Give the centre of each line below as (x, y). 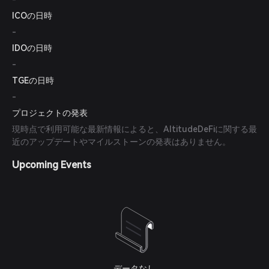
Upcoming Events (52, 165)
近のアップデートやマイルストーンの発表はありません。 (121, 142)
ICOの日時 (32, 16)
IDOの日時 (32, 48)
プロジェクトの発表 (50, 113)
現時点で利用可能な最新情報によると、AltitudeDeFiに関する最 (134, 129)
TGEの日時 (33, 80)
